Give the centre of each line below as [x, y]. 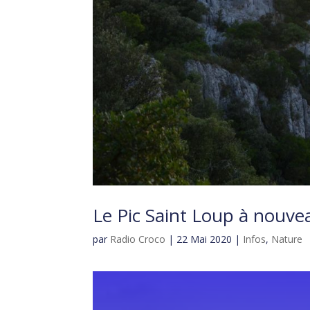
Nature [287, 239]
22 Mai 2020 [204, 239]
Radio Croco [138, 239]
